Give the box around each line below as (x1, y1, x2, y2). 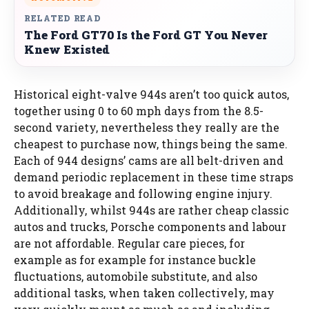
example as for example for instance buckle (14, 252, 256, 267)
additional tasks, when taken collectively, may (14, 286, 275, 300)
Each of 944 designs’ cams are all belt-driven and (14, 153, 283, 168)
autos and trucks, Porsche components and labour (14, 219, 286, 234)
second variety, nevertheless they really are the (14, 120, 279, 134)
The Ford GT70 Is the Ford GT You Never (24, 27, 268, 43)
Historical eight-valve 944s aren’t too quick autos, (14, 87, 289, 101)
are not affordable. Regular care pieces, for (14, 236, 245, 250)
